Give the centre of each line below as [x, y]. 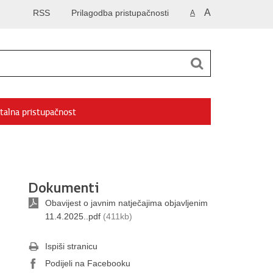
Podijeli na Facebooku [88, 263]
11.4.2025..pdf [73, 216]
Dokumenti [63, 183]
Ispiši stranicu [71, 246]
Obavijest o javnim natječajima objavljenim [126, 203]
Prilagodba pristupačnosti [120, 13]
